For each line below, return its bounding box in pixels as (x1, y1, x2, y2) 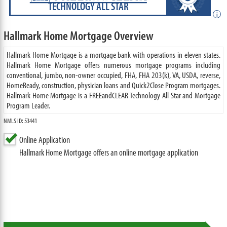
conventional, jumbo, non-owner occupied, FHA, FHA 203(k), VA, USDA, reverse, (6, 69, 221, 80)
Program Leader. (6, 100, 50, 110)
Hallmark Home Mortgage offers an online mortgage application (19, 146, 198, 158)
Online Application (19, 134, 70, 145)
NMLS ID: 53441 (3, 116, 37, 125)
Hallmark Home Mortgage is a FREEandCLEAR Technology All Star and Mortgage (6, 90, 221, 100)
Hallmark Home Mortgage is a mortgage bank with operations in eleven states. (6, 49, 221, 60)
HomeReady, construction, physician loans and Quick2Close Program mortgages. (6, 80, 221, 90)
